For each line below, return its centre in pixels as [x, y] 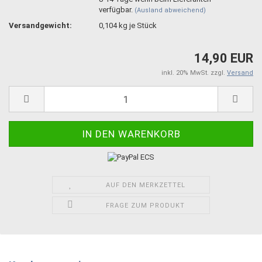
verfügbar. [117, 9]
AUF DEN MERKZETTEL [145, 185]
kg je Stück [137, 25]
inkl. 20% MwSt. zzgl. [194, 73]
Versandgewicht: [40, 25]
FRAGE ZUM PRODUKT [146, 205]
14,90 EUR [224, 58]
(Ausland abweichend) [170, 10]
